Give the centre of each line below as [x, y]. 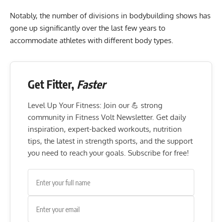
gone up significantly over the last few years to [88, 28]
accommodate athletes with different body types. [93, 40]
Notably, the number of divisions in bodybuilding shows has [110, 15]
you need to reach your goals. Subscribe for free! [108, 153]
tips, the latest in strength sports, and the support [110, 141]
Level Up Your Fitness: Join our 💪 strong [95, 105]
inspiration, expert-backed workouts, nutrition [105, 129]
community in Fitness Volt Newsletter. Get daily [107, 117]
